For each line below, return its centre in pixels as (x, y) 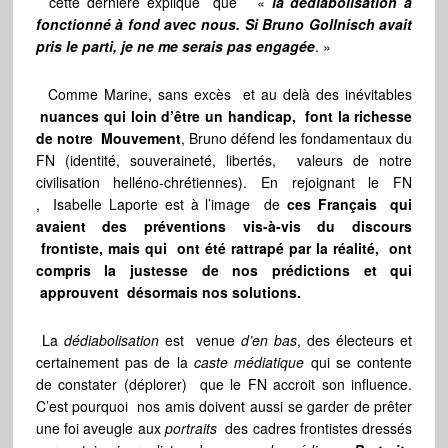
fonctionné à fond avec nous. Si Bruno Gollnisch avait (224, 24)
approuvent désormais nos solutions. (168, 292)
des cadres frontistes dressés (314, 428)
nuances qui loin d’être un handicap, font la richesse (226, 116)
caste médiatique (249, 362)
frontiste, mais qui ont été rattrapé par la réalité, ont (224, 248)
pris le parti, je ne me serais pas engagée (175, 46)
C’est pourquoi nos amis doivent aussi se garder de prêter (224, 406)
